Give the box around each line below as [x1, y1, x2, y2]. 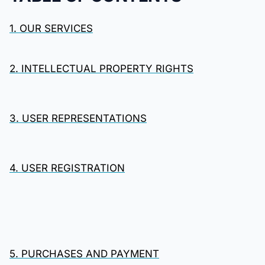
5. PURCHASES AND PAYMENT [9, 248, 159, 260]
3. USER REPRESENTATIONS [9, 112, 147, 124]
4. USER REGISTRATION [9, 162, 125, 174]
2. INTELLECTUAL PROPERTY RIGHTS [9, 63, 193, 75]
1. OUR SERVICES [9, 22, 93, 34]
